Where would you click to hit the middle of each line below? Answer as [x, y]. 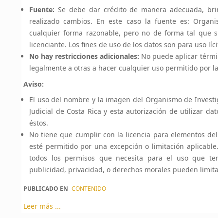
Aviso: [34, 84]
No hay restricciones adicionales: [85, 56]
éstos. [39, 123]
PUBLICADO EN [46, 189]
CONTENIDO [89, 189]
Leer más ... [42, 206]
